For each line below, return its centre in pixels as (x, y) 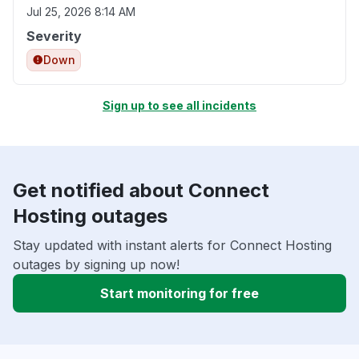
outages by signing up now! (96, 265)
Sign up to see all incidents (179, 106)
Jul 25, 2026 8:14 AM (81, 12)
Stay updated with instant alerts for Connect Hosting (172, 246)
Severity (54, 36)
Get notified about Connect (141, 191)
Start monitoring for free (179, 294)
